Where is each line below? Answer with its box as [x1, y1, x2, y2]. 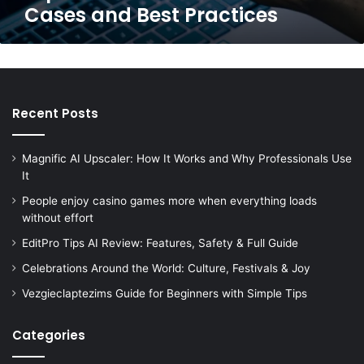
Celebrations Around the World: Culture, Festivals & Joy [22, 261, 310, 275]
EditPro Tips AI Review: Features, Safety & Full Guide [22, 236, 298, 249]
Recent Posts [12, 104, 98, 122]
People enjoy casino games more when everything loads [22, 193, 317, 207]
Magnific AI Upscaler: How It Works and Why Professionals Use [22, 151, 352, 165]
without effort [22, 210, 93, 224]
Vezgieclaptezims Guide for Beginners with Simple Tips [22, 286, 307, 300]
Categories [12, 326, 85, 344]
